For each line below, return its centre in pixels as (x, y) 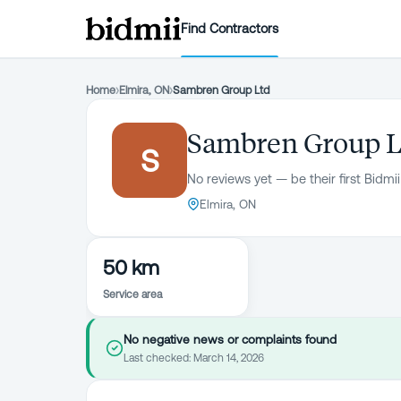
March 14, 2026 (229, 358)
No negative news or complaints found (230, 339)
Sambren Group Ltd (221, 90)
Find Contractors (230, 28)
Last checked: (158, 358)
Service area (132, 294)
